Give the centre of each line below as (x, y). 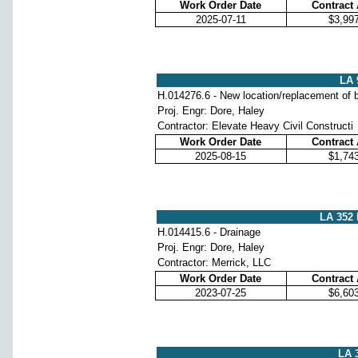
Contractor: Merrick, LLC (214, 262)
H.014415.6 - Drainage (209, 232)
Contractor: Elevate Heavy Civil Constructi (255, 125)
